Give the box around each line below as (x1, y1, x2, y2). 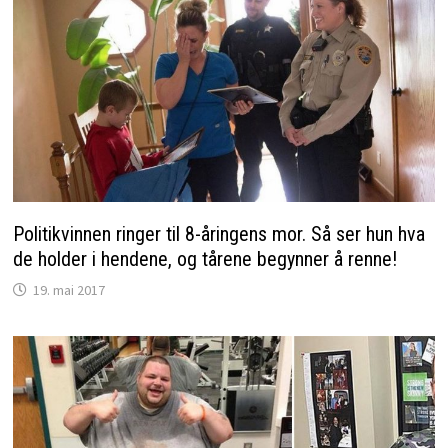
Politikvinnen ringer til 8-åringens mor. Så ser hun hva (12, 221, 425, 246)
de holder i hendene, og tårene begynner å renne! (12, 246, 397, 271)
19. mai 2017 (32, 280, 105, 299)
